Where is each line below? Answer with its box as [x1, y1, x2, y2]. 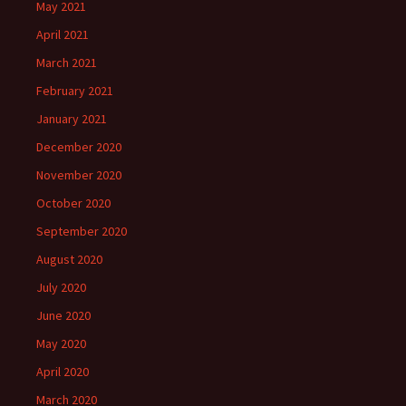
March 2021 [36, 54, 97, 71]
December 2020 [36, 139, 121, 155]
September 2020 [36, 223, 127, 239]
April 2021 [36, 26, 89, 43]
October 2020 [36, 195, 111, 211]
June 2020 [36, 307, 91, 324]
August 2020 [36, 251, 102, 267]
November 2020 [36, 167, 121, 183]
